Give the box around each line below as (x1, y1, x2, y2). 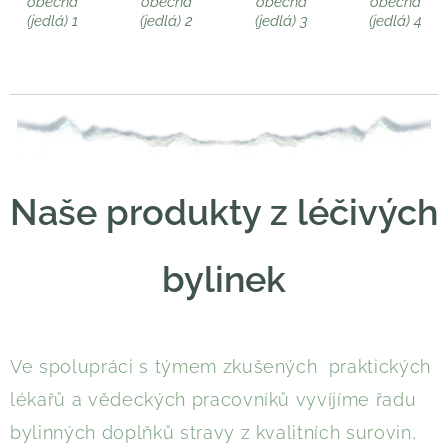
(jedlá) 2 (140, 11, 194, 30)
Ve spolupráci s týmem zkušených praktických (10, 355, 432, 377)
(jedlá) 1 (26, 11, 78, 30)
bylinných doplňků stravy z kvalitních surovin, (10, 421, 417, 443)
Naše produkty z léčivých (10, 190, 438, 234)
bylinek (162, 257, 286, 301)
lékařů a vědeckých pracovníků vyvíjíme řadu (10, 388, 417, 410)
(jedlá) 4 (369, 11, 423, 30)
